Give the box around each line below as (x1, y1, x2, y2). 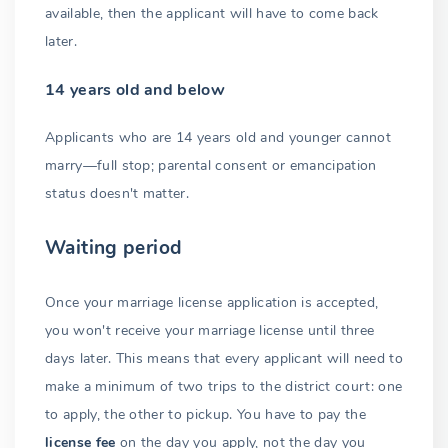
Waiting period (45, 235, 183, 262)
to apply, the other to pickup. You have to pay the (45, 405, 367, 425)
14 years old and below (45, 78, 226, 101)
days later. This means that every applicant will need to (45, 349, 403, 369)
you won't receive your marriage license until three (45, 321, 375, 341)
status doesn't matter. (45, 183, 190, 203)
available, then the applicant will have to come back (45, 3, 379, 23)
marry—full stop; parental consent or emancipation (45, 155, 377, 175)
